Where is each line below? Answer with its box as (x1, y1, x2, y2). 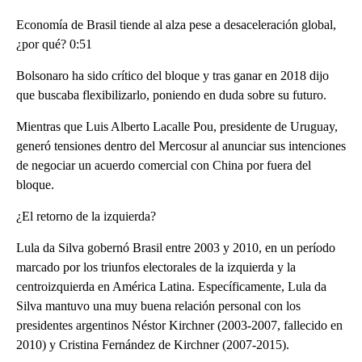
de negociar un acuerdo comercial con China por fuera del (16, 158, 311, 172)
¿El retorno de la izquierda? (16, 208, 156, 223)
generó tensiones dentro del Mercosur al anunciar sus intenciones (16, 138, 346, 153)
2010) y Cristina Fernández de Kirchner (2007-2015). (16, 337, 289, 351)
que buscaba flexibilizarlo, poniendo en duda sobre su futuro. (16, 87, 326, 102)
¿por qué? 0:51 (16, 36, 92, 51)
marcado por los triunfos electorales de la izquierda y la (16, 259, 296, 274)
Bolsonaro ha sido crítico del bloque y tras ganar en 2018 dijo (16, 68, 329, 82)
